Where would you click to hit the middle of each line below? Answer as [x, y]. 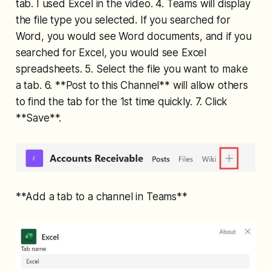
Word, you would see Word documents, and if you [133, 36]
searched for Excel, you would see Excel [111, 52]
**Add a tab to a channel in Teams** [101, 196]
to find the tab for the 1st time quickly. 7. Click [122, 101]
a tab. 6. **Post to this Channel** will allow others [132, 85]
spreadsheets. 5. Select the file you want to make [132, 69]
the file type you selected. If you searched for [123, 20]
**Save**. [38, 118]
